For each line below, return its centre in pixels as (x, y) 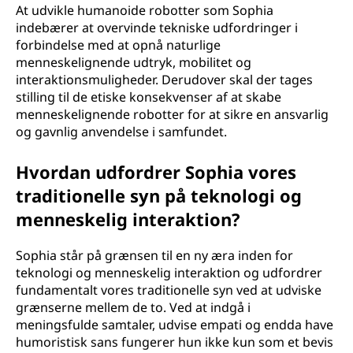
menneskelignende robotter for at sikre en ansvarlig (172, 114)
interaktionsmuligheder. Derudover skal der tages (164, 80)
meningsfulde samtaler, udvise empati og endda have (175, 325)
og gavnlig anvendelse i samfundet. (121, 132)
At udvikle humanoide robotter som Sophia (145, 10)
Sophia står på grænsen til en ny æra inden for (154, 255)
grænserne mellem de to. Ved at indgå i (133, 307)
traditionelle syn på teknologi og (159, 195)
